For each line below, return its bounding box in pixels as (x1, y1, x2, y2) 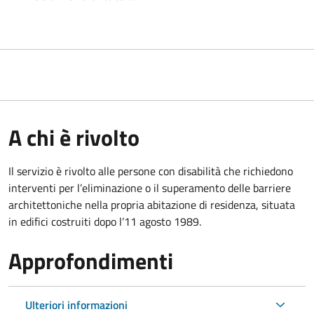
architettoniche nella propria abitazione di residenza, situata (8, 196, 295, 213)
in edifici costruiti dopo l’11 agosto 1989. (8, 212, 201, 230)
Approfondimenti (8, 243, 173, 278)
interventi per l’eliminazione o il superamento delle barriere (8, 179, 291, 196)
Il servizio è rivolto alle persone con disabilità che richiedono (8, 162, 293, 179)
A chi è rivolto (8, 120, 139, 154)
